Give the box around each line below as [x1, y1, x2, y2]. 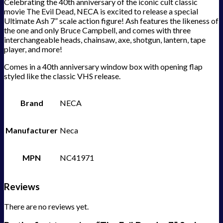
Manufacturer [5, 125, 58, 135]
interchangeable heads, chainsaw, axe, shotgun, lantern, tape [4, 35, 206, 45]
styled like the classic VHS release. [4, 71, 120, 81]
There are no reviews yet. [4, 201, 89, 211]
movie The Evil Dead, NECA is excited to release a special [4, 6, 198, 16]
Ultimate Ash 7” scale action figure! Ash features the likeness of [4, 16, 219, 26]
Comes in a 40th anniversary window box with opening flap [4, 62, 203, 72]
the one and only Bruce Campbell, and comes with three [4, 25, 191, 35]
